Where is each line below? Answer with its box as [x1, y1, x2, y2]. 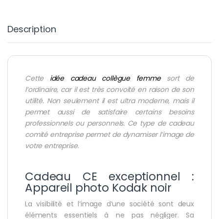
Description [7, 23, 56, 36]
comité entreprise [25, 130, 84, 140]
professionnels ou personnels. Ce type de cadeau [25, 118, 194, 129]
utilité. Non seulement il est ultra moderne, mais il [25, 96, 194, 106]
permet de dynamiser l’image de [85, 130, 194, 140]
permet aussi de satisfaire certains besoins [25, 107, 194, 117]
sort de [167, 73, 194, 84]
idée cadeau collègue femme [49, 73, 167, 84]
